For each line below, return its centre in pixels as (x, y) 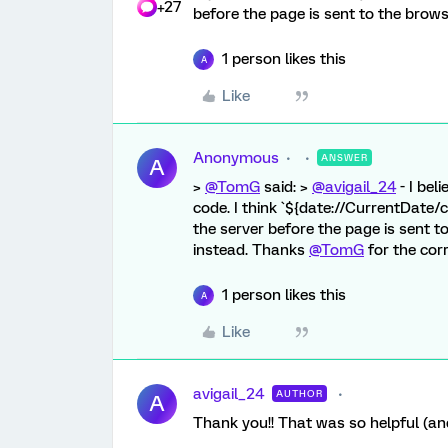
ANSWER (344, 157)
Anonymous (236, 158)
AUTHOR (299, 393)
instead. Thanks (251, 250)
